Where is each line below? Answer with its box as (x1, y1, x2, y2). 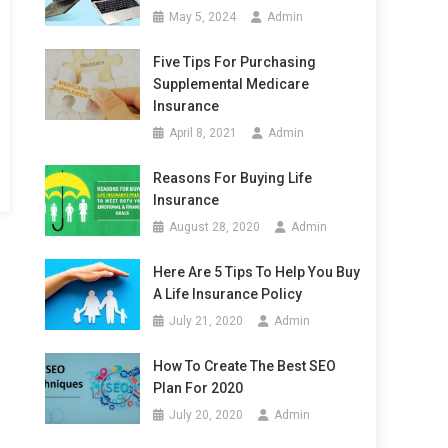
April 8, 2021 (168, 126, 237, 140)
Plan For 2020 (152, 380, 243, 396)
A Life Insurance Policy (152, 286, 302, 302)
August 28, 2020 (168, 220, 260, 234)
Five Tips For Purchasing (152, 54, 316, 70)
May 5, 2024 (168, 10, 236, 24)
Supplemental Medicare (152, 76, 309, 92)
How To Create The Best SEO (152, 358, 336, 374)
